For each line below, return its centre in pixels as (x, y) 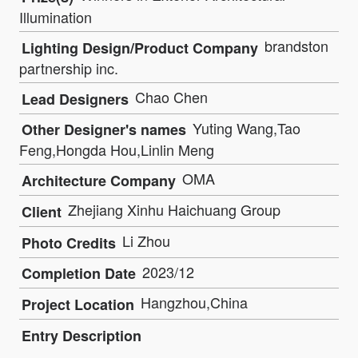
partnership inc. (69, 68)
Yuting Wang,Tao (245, 127)
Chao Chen (169, 96)
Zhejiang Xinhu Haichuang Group (172, 210)
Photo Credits (69, 243)
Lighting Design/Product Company (140, 48)
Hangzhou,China (192, 302)
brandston (294, 45)
